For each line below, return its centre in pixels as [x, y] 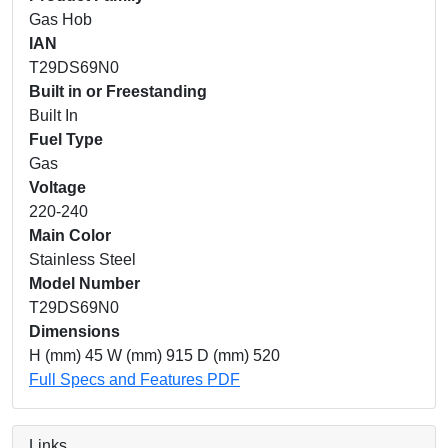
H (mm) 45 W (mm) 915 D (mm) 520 [154, 355]
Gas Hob [60, 19]
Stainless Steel [82, 259]
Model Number [84, 283]
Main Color [70, 235]
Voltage [57, 187]
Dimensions [74, 331]
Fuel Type [66, 139]
